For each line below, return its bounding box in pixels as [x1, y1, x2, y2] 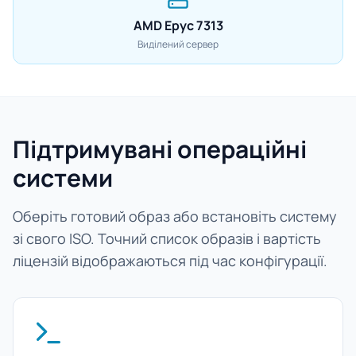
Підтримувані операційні [13, 133, 307, 165]
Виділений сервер [137, 37, 219, 51]
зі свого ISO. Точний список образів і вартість [13, 229, 321, 248]
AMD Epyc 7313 [133, 17, 223, 34]
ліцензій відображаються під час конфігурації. [13, 251, 327, 270]
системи [13, 161, 113, 194]
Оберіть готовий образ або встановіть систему [13, 207, 337, 226]
